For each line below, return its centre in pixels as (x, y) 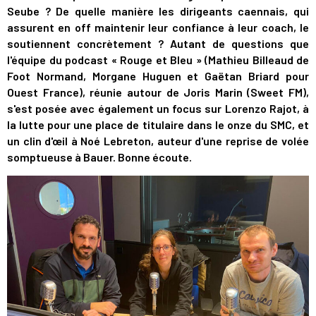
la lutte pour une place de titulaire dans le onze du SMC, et (158, 124)
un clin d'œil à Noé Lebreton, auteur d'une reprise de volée (158, 141)
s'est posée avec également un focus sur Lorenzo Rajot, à (158, 108)
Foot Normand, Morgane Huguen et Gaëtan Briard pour (158, 76)
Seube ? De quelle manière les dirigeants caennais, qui (158, 11)
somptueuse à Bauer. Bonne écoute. (99, 157)
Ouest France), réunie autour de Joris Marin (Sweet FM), (158, 92)
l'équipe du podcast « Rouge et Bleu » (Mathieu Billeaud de (158, 60)
